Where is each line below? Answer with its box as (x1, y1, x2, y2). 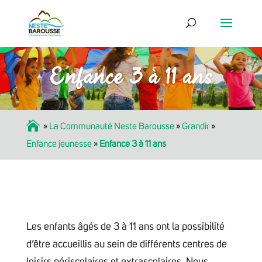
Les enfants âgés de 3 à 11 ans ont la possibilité (26, 222, 225, 233)
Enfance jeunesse (26, 139, 92, 149)
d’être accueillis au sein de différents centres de (26, 239, 227, 250)
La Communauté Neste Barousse (49, 121, 174, 131)
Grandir (181, 121, 209, 131)
